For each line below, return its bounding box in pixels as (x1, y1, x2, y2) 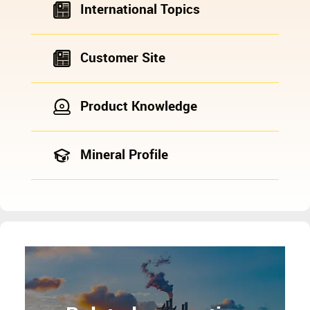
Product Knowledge (80, 100, 197, 115)
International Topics (80, 3, 200, 18)
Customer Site (80, 51, 165, 66)
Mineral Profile (80, 148, 168, 163)
